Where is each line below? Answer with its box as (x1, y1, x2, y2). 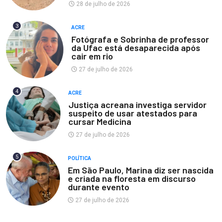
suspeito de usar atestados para (68, 108, 198, 119)
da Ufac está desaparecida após (71, 42, 200, 54)
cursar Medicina (68, 116, 132, 127)
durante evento (68, 181, 130, 193)
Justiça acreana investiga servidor (68, 99, 207, 111)
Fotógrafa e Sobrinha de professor (71, 34, 209, 45)
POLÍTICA (68, 156, 92, 162)
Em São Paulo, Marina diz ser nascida (68, 165, 214, 176)
